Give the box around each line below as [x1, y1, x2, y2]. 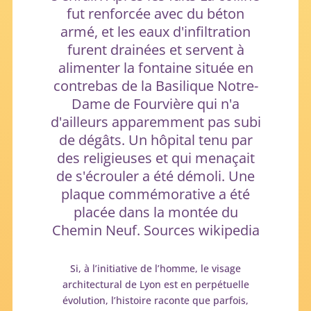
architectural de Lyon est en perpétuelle [62, 277, 249, 291]
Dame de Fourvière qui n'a [72, 94, 239, 113]
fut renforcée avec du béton [67, 3, 244, 23]
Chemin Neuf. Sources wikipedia [51, 220, 260, 239]
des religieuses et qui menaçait [56, 148, 255, 167]
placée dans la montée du [73, 202, 238, 221]
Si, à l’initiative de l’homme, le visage [70, 261, 241, 275]
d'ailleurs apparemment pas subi [50, 112, 261, 131]
